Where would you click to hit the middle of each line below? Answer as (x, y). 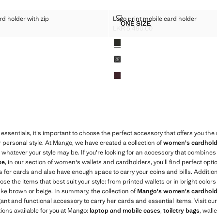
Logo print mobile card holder (155, 18)
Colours (119, 39)
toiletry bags (181, 210)
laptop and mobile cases (125, 210)
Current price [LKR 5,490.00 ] (155, 32)
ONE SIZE (136, 23)
